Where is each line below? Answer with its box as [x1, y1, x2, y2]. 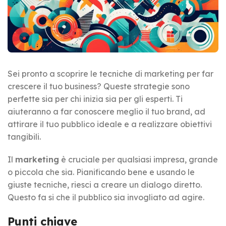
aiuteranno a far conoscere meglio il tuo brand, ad [8, 106, 205, 117]
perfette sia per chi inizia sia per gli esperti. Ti [8, 93, 183, 104]
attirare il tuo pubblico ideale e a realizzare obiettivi [8, 119, 212, 129]
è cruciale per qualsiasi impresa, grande [59, 154, 218, 164]
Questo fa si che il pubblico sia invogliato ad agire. [8, 192, 204, 202]
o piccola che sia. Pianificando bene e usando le [8, 166, 195, 177]
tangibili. [8, 131, 41, 142]
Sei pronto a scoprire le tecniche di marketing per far [8, 68, 213, 79]
